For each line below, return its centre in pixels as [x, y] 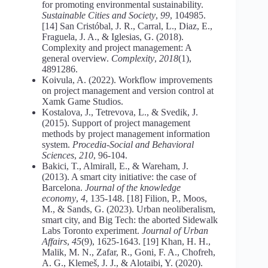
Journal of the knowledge [133, 187]
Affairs [54, 241]
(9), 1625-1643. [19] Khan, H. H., [146, 241]
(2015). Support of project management [116, 123]
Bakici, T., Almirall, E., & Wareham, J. [115, 166]
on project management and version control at [128, 90]
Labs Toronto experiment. [92, 230]
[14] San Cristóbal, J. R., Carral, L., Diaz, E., [127, 26]
